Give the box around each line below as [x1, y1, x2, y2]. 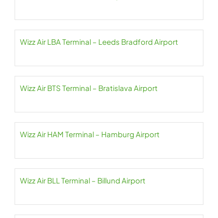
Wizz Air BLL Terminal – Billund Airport [20, 176, 145, 185]
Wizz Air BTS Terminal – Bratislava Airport [20, 83, 158, 93]
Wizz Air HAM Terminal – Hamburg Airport [20, 129, 160, 139]
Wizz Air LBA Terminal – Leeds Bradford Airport [20, 37, 178, 47]
